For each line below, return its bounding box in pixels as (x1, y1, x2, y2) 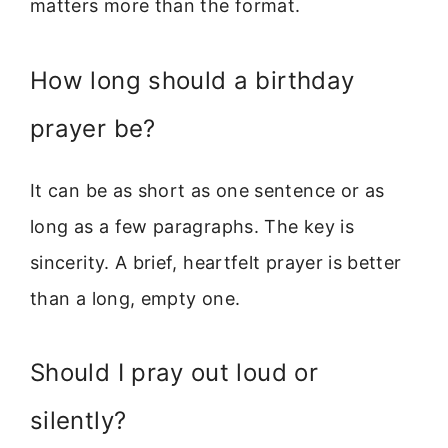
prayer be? (30, 113, 156, 143)
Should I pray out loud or (30, 358, 318, 388)
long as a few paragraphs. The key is (30, 215, 354, 237)
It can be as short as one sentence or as (30, 179, 385, 201)
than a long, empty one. (30, 287, 241, 309)
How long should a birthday (30, 65, 355, 95)
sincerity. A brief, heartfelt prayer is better (30, 251, 402, 273)
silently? (30, 406, 127, 436)
